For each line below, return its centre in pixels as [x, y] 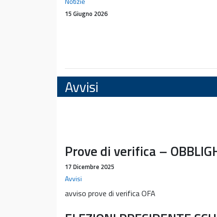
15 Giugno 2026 [86, 13]
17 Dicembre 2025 [90, 166]
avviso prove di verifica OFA [110, 193]
